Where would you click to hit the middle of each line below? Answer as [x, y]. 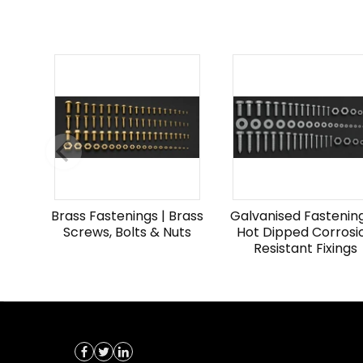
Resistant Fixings [305, 248]
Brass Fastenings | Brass [127, 216]
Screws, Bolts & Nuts [127, 232]
